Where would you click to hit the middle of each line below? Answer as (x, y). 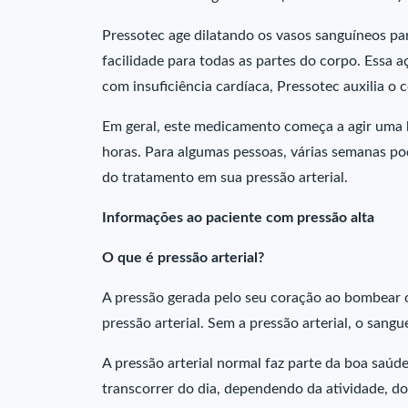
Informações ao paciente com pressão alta (238, 218)
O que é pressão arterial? (183, 258)
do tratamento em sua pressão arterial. (225, 178)
